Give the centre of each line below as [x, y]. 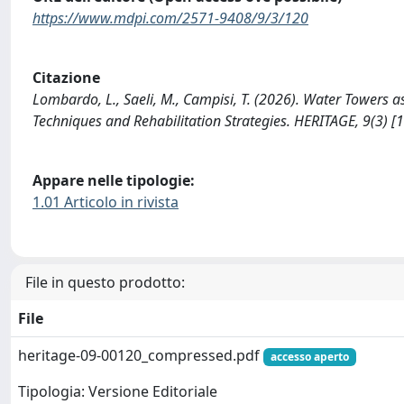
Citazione [66, 77]
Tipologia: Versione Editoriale [118, 392]
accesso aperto [309, 357]
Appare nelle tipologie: [114, 180]
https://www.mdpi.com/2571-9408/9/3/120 [170, 18]
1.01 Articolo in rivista [106, 202]
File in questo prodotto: [105, 283]
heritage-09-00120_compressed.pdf [141, 356]
